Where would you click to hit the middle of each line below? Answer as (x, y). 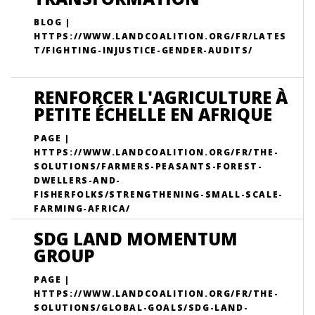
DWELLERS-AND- (77, 180)
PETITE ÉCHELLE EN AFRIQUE (153, 114)
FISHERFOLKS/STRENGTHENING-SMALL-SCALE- (159, 194)
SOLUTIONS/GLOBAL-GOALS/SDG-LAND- (141, 308)
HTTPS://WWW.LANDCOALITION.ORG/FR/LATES (160, 36)
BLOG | (52, 22)
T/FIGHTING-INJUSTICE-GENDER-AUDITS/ (144, 50)
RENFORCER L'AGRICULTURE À (161, 97)
